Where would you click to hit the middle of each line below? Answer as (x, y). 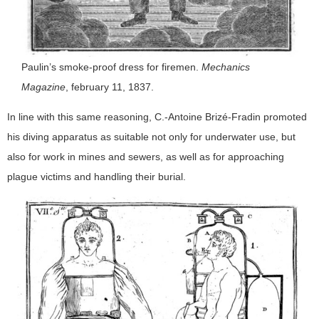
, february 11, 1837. (109, 87)
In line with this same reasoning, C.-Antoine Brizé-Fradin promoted (157, 116)
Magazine (43, 87)
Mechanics (225, 67)
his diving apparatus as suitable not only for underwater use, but (151, 136)
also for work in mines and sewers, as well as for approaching (146, 156)
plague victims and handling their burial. (96, 176)
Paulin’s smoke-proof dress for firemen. (111, 67)
